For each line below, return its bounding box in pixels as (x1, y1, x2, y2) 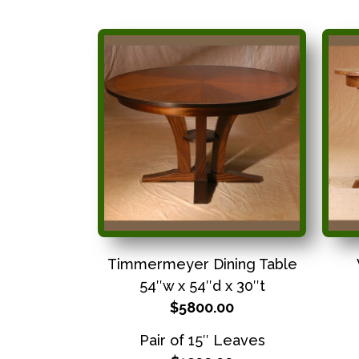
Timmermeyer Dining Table (107, 255, 297, 272)
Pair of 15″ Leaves (139, 332, 265, 349)
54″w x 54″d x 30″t (139, 276, 265, 294)
